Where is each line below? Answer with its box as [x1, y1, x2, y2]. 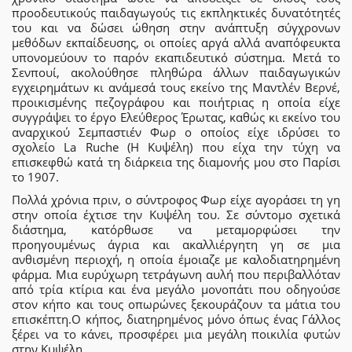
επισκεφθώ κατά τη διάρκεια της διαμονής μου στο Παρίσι [12, 153, 340, 170]
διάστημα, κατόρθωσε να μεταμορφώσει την [12, 222, 340, 238]
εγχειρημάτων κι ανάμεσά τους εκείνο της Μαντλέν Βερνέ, [12, 79, 340, 95]
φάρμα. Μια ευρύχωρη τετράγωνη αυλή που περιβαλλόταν [12, 266, 340, 283]
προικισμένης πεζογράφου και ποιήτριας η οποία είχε [12, 93, 340, 110]
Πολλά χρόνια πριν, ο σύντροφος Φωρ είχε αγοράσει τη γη [12, 192, 340, 208]
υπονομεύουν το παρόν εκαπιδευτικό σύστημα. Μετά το [12, 49, 340, 65]
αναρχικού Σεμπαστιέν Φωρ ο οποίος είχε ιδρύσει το [12, 123, 340, 140]
